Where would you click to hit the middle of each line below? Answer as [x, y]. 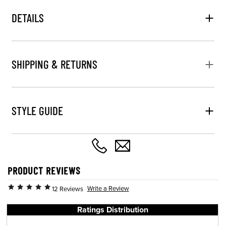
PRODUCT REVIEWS [44, 171]
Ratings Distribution [112, 210]
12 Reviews [68, 189]
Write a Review [108, 188]
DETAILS [28, 18]
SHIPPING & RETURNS [54, 64]
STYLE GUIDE [37, 110]
